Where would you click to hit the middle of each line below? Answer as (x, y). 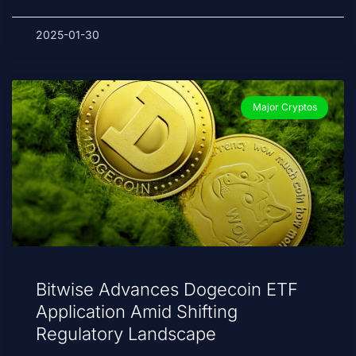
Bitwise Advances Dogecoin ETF (167, 290)
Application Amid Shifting (137, 312)
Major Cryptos (284, 107)
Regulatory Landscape (126, 334)
